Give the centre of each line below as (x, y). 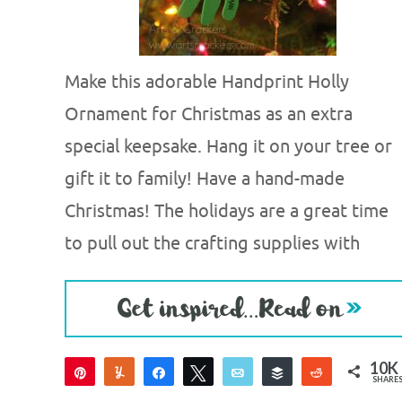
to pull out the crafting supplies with (212, 244)
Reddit (355, 372)
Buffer (315, 372)
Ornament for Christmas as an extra (209, 114)
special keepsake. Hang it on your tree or (228, 147)
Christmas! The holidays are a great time (227, 211)
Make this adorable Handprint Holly (207, 82)
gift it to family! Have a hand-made (205, 179)
